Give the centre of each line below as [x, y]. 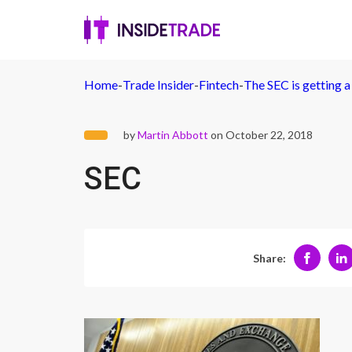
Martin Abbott [173, 135]
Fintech [219, 84]
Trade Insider [158, 84]
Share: [269, 258]
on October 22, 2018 [260, 135]
